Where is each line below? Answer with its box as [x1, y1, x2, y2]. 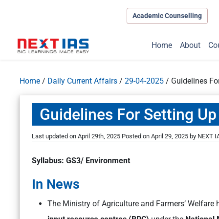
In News [32, 176, 80, 193]
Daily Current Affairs [47, 76, 117, 86]
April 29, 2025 [151, 132, 188, 140]
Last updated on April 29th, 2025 [32, 132, 122, 140]
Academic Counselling [132, 11, 202, 20]
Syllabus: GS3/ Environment [32, 156, 130, 166]
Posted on [122, 132, 151, 140]
